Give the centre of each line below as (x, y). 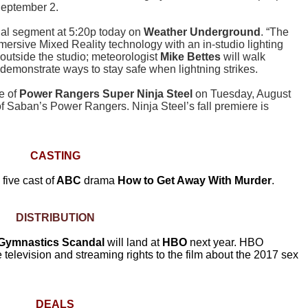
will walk (243, 57)
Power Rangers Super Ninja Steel (106, 94)
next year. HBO (225, 243)
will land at (133, 243)
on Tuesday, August (242, 94)
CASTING (55, 156)
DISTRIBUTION (55, 218)
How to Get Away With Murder (195, 181)
